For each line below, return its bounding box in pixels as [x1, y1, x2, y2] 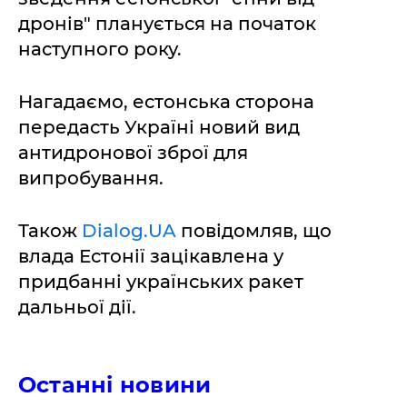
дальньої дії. [18, 295, 136, 318]
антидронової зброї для [18, 141, 248, 164]
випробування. [18, 166, 164, 189]
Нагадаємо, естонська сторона [18, 90, 314, 113]
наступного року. [18, 37, 182, 60]
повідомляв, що [176, 219, 332, 242]
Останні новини [18, 371, 212, 398]
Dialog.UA [82, 219, 176, 242]
